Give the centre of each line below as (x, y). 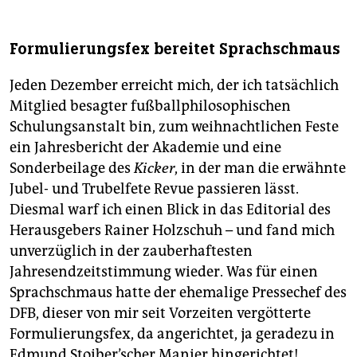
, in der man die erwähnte (260, 169)
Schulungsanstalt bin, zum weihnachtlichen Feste (174, 127)
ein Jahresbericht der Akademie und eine (145, 148)
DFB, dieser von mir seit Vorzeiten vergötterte (160, 314)
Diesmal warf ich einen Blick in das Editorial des (170, 210)
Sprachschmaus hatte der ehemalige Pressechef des (178, 293)
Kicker (154, 169)
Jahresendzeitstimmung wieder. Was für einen (164, 272)
